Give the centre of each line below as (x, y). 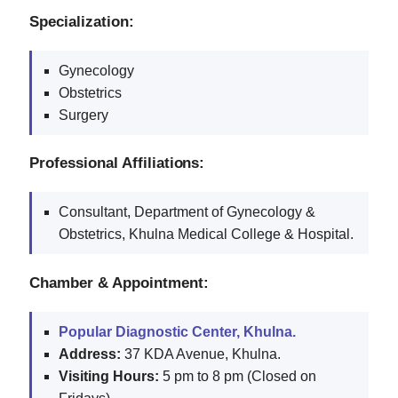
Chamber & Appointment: (119, 283)
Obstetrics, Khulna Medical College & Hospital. (206, 235)
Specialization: (82, 21)
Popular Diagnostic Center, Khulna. (177, 332)
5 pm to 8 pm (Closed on (238, 377)
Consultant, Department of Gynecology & (187, 212)
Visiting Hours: (109, 377)
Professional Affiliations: (117, 163)
